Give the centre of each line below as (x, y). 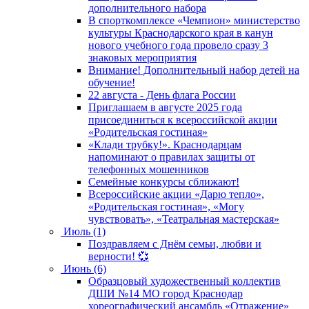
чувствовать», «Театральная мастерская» (184, 219)
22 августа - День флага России (162, 94)
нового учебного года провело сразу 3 (178, 45)
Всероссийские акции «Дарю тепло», (176, 194)
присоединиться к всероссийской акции (183, 119)
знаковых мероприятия (142, 57)
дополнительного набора (147, 8)
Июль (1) (84, 231)
